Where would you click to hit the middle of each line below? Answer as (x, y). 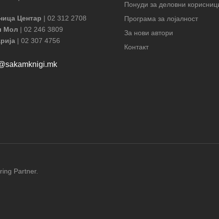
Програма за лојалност (161, 19)
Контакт (136, 47)
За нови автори (149, 33)
